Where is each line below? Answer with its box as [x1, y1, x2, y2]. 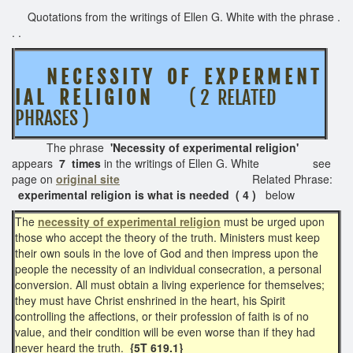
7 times [59, 154, 101, 171]
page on [12, 170, 56, 187]
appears [12, 154, 59, 171]
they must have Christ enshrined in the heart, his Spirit [15, 292, 285, 308]
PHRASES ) [15, 106, 117, 130]
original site [56, 170, 120, 187]
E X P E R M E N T [204, 65, 318, 89]
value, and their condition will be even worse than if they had [15, 323, 315, 340]
